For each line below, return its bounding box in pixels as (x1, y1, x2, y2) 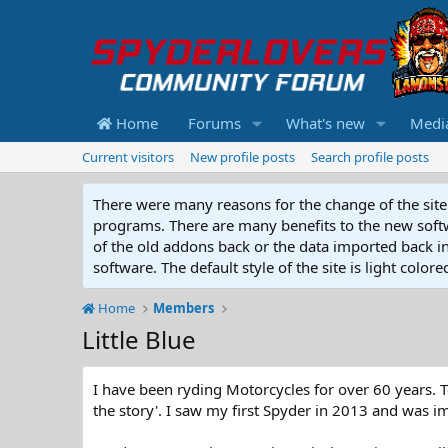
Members (153, 299, 215, 318)
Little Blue (82, 323, 196, 357)
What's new (285, 113, 365, 134)
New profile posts (190, 148, 295, 167)
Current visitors (82, 148, 174, 167)
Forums (188, 113, 241, 134)
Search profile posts (311, 148, 429, 167)
